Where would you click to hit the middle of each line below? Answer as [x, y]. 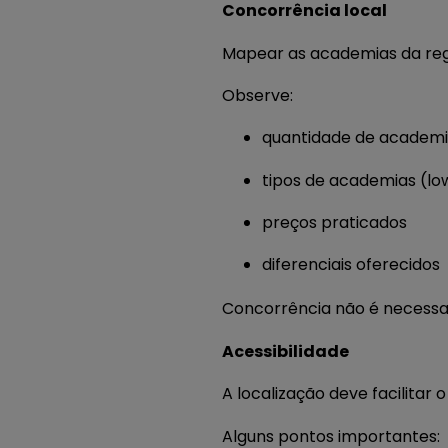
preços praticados [334, 223]
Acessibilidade [285, 351]
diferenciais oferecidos [351, 265]
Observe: [257, 95]
